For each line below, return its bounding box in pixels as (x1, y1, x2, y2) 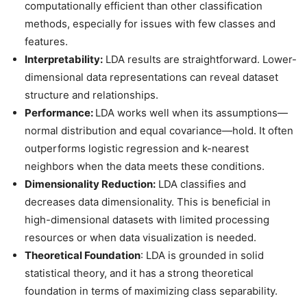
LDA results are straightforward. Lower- (103, 52, 297, 66)
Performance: (25, 106, 95, 119)
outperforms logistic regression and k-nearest (25, 141, 249, 155)
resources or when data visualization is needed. (25, 230, 256, 244)
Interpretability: (25, 52, 103, 66)
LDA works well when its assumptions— (95, 106, 288, 119)
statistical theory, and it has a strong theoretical (25, 266, 254, 280)
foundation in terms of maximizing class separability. (25, 284, 278, 297)
